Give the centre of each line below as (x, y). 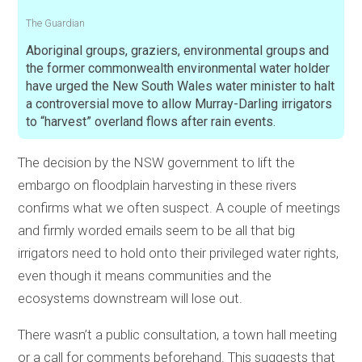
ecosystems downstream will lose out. (130, 299)
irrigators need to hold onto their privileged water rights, (179, 254)
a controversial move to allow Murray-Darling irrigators (179, 103)
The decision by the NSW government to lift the (157, 163)
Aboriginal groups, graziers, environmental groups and (178, 50)
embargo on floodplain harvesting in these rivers (158, 186)
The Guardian (56, 23)
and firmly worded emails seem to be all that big (157, 231)
